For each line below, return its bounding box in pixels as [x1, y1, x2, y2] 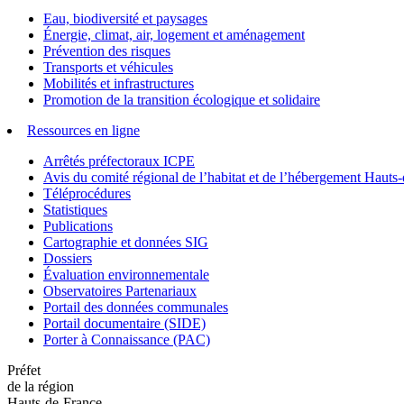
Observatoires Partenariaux [43, 282, 197, 298]
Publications [43, 217, 113, 234]
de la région [7, 378, 74, 394]
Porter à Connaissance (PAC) [43, 331, 210, 347]
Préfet [7, 362, 41, 378]
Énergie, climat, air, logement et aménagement [43, 26, 305, 42]
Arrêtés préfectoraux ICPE [43, 152, 195, 169]
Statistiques [43, 201, 107, 217]
